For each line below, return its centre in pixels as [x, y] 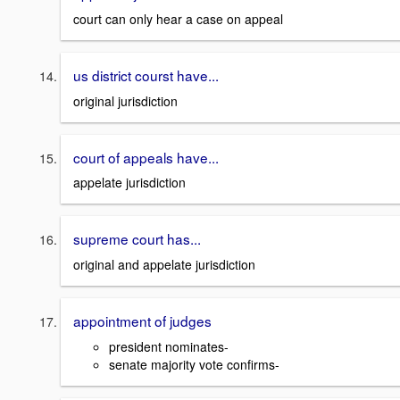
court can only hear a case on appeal [178, 18]
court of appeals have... [146, 157]
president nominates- [169, 346]
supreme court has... [137, 239]
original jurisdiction [125, 100]
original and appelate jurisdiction [164, 264]
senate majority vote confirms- [194, 364]
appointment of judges [142, 321]
